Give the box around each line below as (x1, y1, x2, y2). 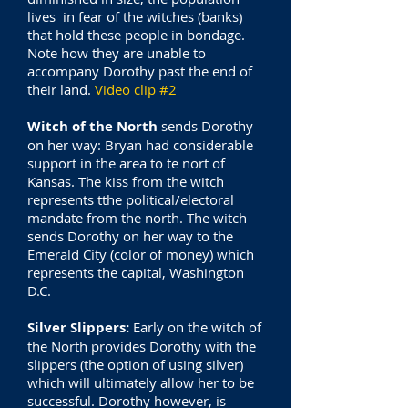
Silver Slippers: (27, 318, 129, 337)
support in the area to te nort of (27, 154, 225, 172)
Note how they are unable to (27, 44, 206, 62)
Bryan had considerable (101, 136, 253, 154)
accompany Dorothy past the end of (27, 62, 252, 80)
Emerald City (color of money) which (27, 245, 254, 263)
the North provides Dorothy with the (27, 337, 256, 355)
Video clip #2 (95, 80, 177, 98)
